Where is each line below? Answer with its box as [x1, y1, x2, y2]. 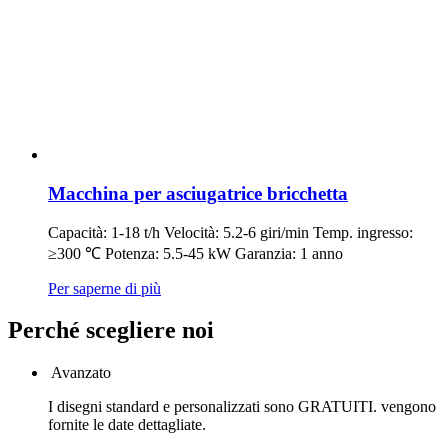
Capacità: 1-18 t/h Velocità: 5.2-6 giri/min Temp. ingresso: [48, 223, 413, 241]
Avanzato [51, 364, 111, 382]
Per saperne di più [48, 279, 161, 297]
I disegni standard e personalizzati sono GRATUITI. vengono [48, 398, 436, 416]
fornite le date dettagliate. [48, 416, 206, 434]
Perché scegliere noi [8, 317, 214, 344]
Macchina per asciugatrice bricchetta [48, 182, 348, 204]
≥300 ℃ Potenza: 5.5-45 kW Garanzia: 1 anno [48, 244, 343, 262]
